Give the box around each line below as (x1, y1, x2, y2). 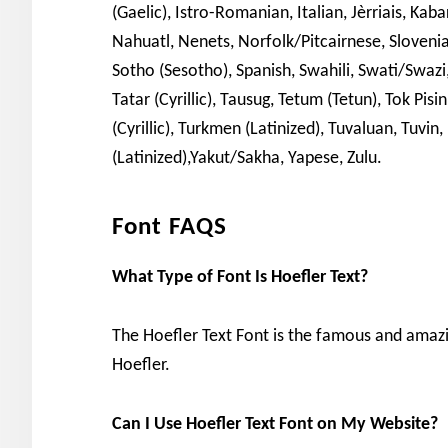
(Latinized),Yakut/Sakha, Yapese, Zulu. (112, 148, 382, 168)
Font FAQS (112, 214, 227, 240)
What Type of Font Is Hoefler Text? (112, 267, 368, 287)
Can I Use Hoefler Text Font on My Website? (112, 414, 438, 434)
